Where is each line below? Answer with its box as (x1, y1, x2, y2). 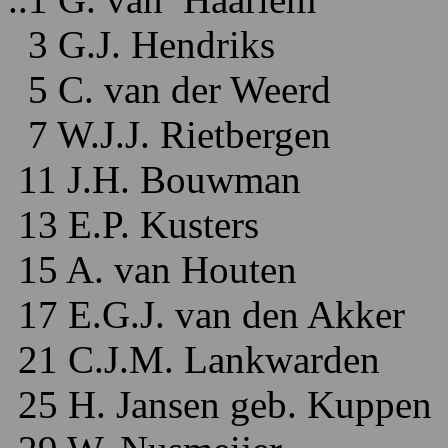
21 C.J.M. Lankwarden (8, 338, 380, 381)
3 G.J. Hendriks (8, 23, 275, 66)
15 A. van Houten (8, 248, 297, 291)
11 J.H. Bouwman (8, 158, 301, 201)
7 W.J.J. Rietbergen (8, 113, 331, 156)
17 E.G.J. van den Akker (8, 293, 405, 336)
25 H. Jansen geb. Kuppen (8, 383, 432, 426)
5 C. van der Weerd (8, 68, 331, 111)
